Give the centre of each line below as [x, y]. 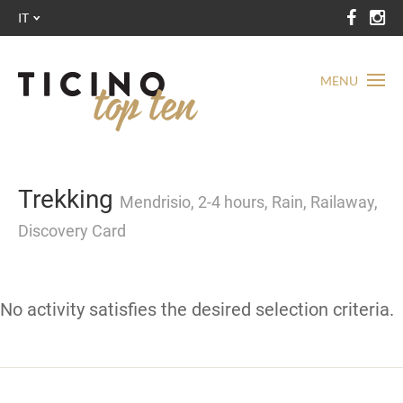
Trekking [69, 199]
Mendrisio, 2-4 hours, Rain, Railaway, [249, 202]
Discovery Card [72, 231]
